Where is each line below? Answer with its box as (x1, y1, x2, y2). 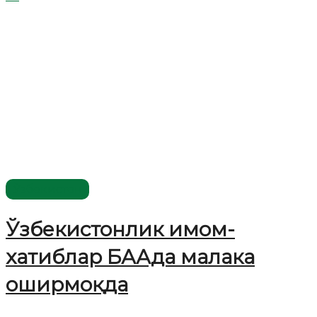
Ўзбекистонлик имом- (6, 217, 235, 241)
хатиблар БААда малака (6, 244, 255, 269)
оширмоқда (6, 272, 128, 296)
